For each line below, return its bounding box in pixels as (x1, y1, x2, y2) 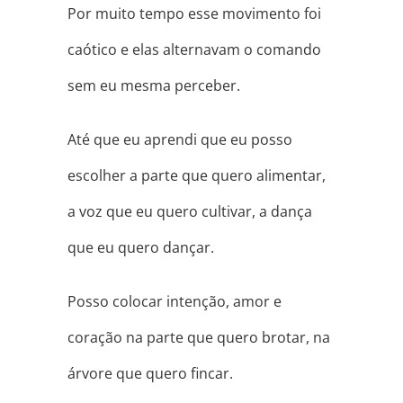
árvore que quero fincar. (67, 363, 233, 384)
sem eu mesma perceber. (67, 76, 240, 96)
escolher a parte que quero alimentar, (67, 166, 326, 186)
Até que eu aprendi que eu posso (67, 130, 292, 150)
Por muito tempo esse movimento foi (67, 4, 321, 24)
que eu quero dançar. (67, 237, 214, 258)
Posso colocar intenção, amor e (67, 291, 282, 312)
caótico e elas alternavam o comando (67, 40, 321, 60)
